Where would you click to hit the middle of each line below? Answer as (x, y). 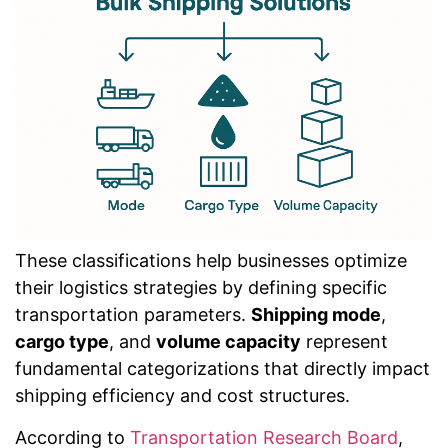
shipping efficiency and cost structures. (182, 396)
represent (344, 342)
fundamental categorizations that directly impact (222, 369)
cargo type (62, 342)
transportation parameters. (133, 315)
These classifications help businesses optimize (211, 261)
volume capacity (228, 342)
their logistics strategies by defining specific (201, 288)
